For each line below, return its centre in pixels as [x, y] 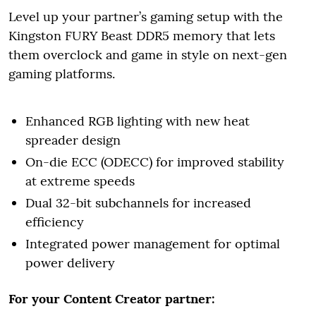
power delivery [70, 262]
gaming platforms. [62, 73]
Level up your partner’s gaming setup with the [146, 16]
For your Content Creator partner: [113, 298]
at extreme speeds [80, 181]
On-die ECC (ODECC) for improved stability [155, 162]
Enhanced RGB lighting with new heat [138, 121]
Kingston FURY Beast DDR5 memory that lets [142, 35]
